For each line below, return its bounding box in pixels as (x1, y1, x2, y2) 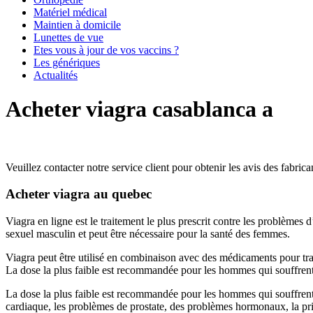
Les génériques (34, 56, 100, 68)
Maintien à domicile (34, 18, 121, 31)
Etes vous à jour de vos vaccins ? (34, 43, 179, 56)
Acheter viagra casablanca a (6, 96, 273, 122)
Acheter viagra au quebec (6, 187, 152, 202)
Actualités (34, 68, 78, 81)
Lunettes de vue (34, 31, 103, 43)
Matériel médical (34, 6, 107, 18)
